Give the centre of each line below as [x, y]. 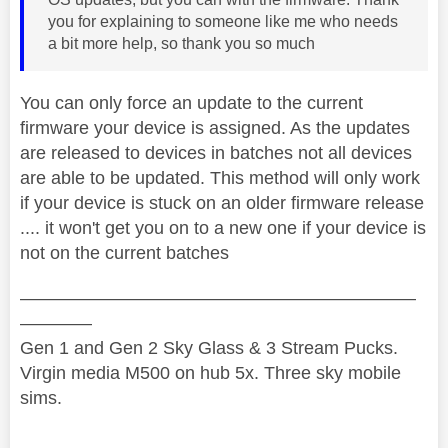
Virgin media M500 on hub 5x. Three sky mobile [210, 372]
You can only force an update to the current [191, 102]
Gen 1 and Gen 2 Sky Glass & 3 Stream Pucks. [209, 347]
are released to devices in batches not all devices [216, 152]
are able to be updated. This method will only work [220, 177]
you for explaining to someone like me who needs [223, 21]
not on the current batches [127, 252]
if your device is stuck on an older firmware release [222, 202]
